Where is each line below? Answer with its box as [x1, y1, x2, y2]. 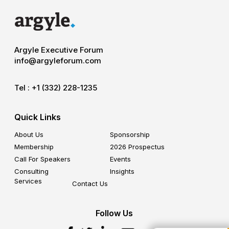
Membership [14, 142, 54, 151]
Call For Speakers [14, 154, 71, 163]
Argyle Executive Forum [14, 44, 103, 55]
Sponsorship [109, 130, 150, 139]
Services [14, 176, 42, 185]
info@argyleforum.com [14, 55, 101, 65]
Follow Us [96, 208, 133, 218]
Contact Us [72, 179, 108, 188]
